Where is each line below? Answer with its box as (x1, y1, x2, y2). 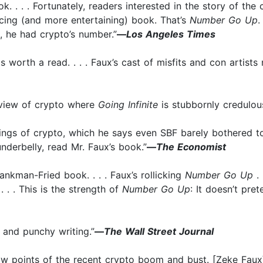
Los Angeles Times (126, 28, 215, 41)
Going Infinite (98, 99, 158, 111)
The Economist (156, 141, 226, 153)
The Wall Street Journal (104, 225, 214, 238)
